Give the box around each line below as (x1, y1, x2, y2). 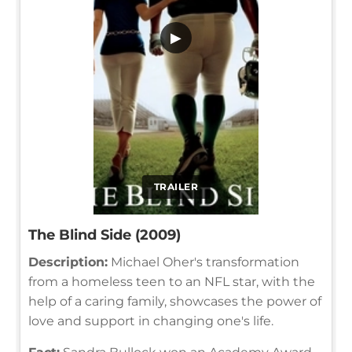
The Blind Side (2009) (28, 225, 181, 244)
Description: (28, 254, 108, 269)
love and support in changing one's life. (28, 313, 273, 328)
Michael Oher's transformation (108, 254, 299, 269)
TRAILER (153, 180, 199, 192)
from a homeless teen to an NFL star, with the (28, 273, 315, 289)
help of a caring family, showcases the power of (28, 293, 321, 309)
